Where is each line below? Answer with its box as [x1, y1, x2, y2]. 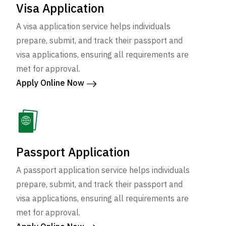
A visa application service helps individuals [16, 21, 171, 32]
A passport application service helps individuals [16, 165, 190, 176]
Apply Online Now [16, 78, 86, 88]
